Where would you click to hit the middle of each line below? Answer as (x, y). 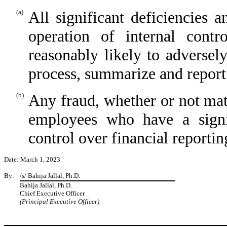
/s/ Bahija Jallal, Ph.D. (50, 175)
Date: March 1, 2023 (32, 159)
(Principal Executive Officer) (60, 201)
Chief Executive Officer (52, 193)
